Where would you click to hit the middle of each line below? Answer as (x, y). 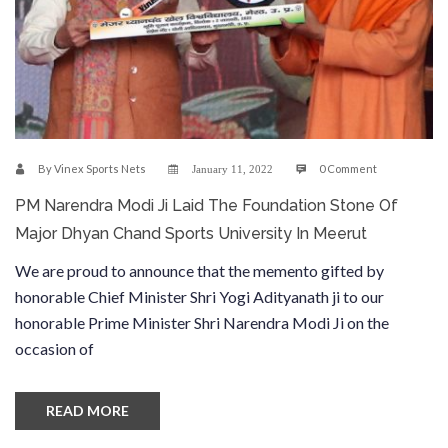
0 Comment (348, 168)
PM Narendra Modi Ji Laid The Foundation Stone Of (206, 205)
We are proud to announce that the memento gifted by (199, 270)
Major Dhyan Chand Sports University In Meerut (191, 233)
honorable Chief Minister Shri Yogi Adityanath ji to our (199, 296)
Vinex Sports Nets (100, 168)
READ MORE (87, 410)
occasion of (54, 348)
